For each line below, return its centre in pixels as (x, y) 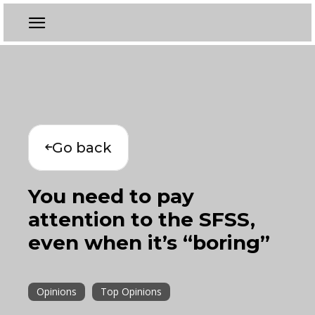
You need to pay (111, 196)
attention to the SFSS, (142, 219)
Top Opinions (131, 291)
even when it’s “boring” (149, 243)
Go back (82, 148)
